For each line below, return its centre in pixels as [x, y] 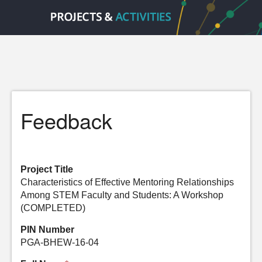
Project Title [47, 169]
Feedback [66, 120]
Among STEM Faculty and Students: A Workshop [122, 195]
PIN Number [47, 230]
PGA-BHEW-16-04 [60, 242]
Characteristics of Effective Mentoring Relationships [127, 182]
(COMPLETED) [53, 208]
